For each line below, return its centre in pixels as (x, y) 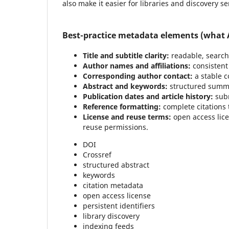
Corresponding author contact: (138, 76)
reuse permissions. (116, 127)
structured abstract (116, 165)
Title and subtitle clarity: (126, 55)
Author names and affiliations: (137, 66)
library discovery (111, 216)
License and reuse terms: (127, 117)
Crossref (97, 155)
